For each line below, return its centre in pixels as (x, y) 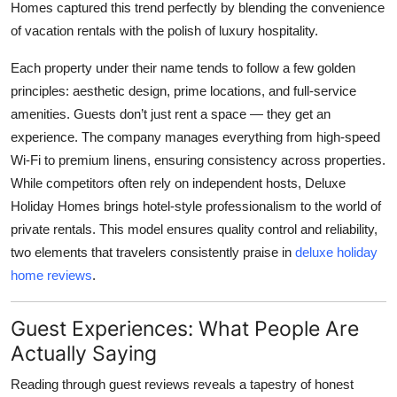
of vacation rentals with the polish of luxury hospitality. (164, 31)
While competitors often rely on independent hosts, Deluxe (178, 183)
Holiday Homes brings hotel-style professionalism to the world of (196, 206)
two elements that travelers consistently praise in (153, 253)
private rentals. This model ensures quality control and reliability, (194, 230)
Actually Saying (84, 354)
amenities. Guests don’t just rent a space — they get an (171, 114)
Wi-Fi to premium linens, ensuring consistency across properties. (198, 160)
